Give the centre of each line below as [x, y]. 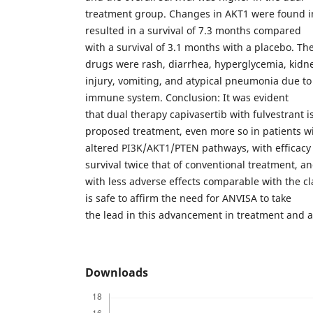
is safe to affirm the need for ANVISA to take [188, 198]
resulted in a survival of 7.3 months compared [193, 30]
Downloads [117, 272]
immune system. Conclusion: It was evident [187, 97]
